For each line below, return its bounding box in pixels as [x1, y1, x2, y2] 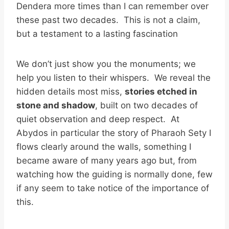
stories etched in [125, 86, 197, 97]
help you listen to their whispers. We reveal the [16, 72, 211, 83]
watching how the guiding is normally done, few [16, 169, 213, 179]
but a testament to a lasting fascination [16, 28, 178, 39]
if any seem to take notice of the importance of [16, 182, 209, 193]
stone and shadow [16, 100, 95, 110]
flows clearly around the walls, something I [16, 141, 191, 152]
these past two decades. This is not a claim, [16, 14, 200, 25]
